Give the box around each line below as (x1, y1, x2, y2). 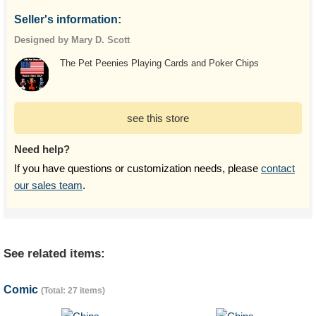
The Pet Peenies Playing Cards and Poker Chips (60, 58, 259, 68)
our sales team (14, 179, 83, 191)
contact (261, 162, 295, 174)
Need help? (14, 143, 70, 155)
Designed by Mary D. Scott (14, 35, 130, 45)
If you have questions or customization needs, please (14, 162, 261, 174)
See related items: (4, 247, 105, 260)
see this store (127, 112, 189, 124)
